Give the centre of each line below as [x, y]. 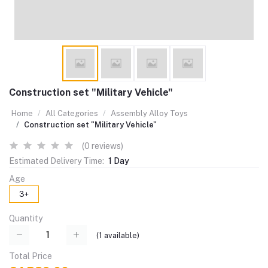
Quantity [26, 219]
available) [121, 235]
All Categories [72, 114]
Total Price [31, 256]
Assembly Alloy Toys [149, 114]
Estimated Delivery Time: [57, 161]
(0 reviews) [103, 146]
